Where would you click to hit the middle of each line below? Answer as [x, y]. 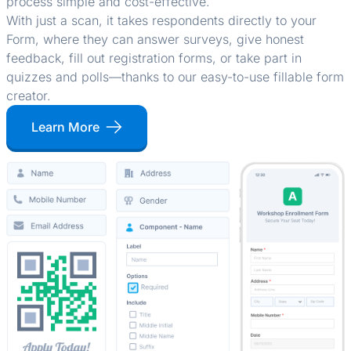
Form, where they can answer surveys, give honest [155, 39]
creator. [29, 95]
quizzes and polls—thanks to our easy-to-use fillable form [175, 76]
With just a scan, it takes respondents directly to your [161, 20]
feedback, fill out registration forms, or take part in [154, 58]
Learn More [65, 127]
